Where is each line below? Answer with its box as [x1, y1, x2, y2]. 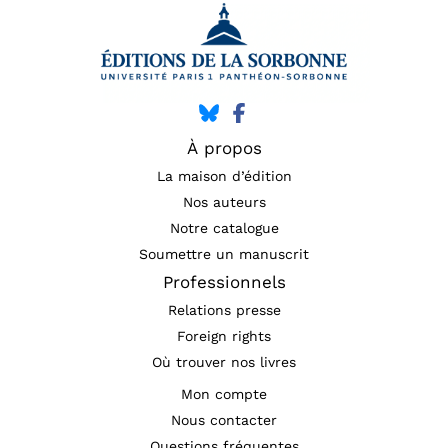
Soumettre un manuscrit [139, 245, 309, 262]
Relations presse [167, 301, 281, 318]
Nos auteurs [182, 193, 266, 210]
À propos [186, 137, 262, 158]
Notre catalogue [169, 219, 279, 236]
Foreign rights [177, 327, 271, 344]
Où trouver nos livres [152, 353, 296, 370]
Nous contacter [171, 411, 277, 428]
